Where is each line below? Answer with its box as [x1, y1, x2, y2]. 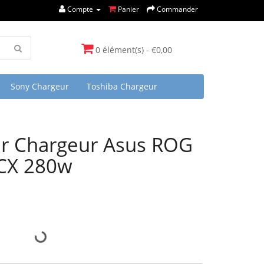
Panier [118, 4, 139, 14]
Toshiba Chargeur [87, 81, 157, 92]
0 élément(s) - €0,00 [95, 44, 172, 55]
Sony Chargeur [11, 81, 69, 92]
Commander [157, 4, 198, 14]
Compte [67, 4, 93, 14]
